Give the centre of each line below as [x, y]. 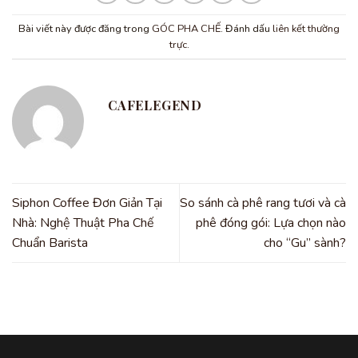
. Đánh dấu [247, 28]
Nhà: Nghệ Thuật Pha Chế [83, 223]
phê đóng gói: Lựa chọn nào [271, 223]
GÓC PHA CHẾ [186, 28]
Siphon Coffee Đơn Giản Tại [87, 203]
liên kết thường [306, 28]
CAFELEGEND [155, 105]
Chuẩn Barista [50, 243]
